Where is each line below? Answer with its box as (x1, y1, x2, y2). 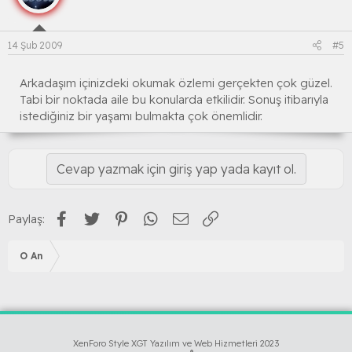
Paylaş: (8, 211, 45, 227)
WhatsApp (160, 209, 218, 225)
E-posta (189, 209, 234, 225)
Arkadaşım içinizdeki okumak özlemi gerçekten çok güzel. (20, 75, 332, 91)
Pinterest (130, 209, 180, 225)
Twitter (101, 209, 138, 225)
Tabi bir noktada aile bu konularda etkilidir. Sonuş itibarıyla (20, 92, 328, 108)
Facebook (71, 209, 128, 225)
